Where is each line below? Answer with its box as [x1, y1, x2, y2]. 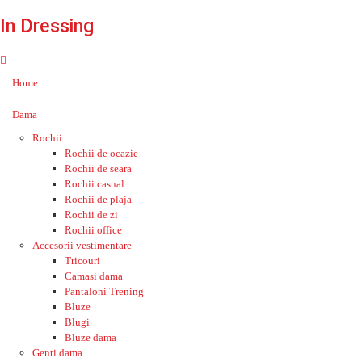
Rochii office [65, 224, 122, 236]
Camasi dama [65, 270, 123, 282]
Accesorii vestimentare [32, 239, 132, 251]
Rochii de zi [65, 208, 118, 221]
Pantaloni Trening [65, 285, 144, 297]
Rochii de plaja [65, 193, 132, 205]
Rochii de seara [65, 162, 132, 175]
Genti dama [32, 347, 82, 359]
